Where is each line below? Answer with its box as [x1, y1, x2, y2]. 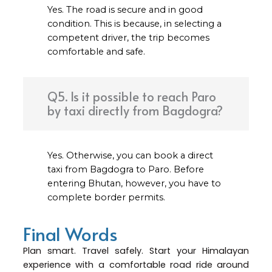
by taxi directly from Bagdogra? [47, 102, 223, 120]
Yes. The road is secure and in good [47, 4, 203, 16]
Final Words [22, 221, 118, 246]
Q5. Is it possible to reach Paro [47, 88, 216, 106]
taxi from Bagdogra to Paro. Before [47, 164, 204, 175]
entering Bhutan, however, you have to [47, 178, 221, 189]
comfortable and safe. [47, 46, 145, 58]
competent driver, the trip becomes [47, 32, 209, 44]
